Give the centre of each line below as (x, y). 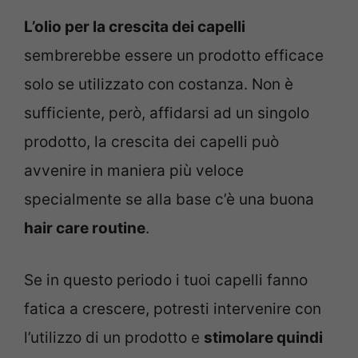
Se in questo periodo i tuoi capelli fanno (166, 280)
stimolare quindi (263, 337)
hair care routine (85, 229)
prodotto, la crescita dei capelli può (151, 142)
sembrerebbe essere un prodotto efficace (174, 56)
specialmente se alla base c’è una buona (169, 200)
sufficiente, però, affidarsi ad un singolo (167, 113)
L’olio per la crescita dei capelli (135, 27)
